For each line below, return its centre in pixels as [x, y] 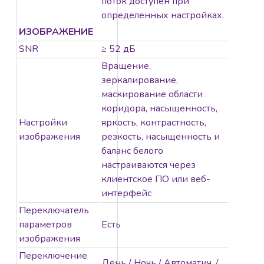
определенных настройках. [163, 16]
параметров [45, 225]
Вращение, [126, 66]
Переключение [53, 256]
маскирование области [152, 95]
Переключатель [54, 211]
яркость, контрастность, [154, 123]
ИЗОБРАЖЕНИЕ [56, 32]
